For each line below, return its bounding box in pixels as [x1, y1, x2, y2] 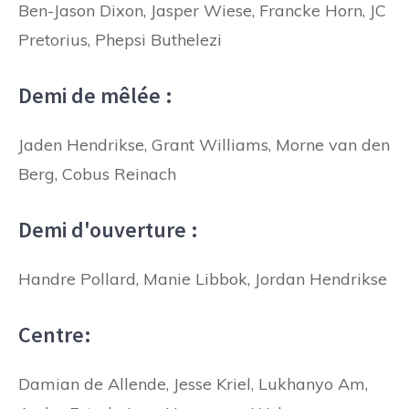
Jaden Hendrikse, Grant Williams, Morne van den [18, 133, 390, 155]
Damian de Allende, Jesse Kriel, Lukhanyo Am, [18, 372, 368, 394]
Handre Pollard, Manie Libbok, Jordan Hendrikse [18, 267, 387, 289]
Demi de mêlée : [18, 80, 173, 110]
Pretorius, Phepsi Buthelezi [18, 28, 222, 50]
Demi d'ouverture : [18, 215, 198, 244]
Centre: [18, 320, 91, 349]
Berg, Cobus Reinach [18, 163, 176, 184]
